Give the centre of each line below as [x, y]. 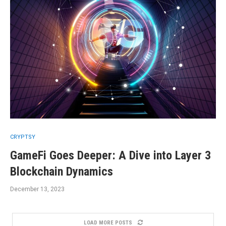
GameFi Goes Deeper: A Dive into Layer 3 [110, 155]
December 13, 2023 [37, 189]
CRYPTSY [23, 137]
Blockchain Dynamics [62, 172]
